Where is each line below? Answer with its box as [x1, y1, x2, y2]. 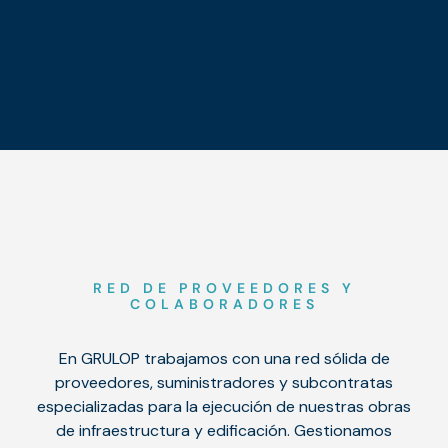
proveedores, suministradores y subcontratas [55, 372, 393, 393]
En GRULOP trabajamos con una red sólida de [58, 348, 390, 369]
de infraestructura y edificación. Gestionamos [56, 420, 392, 441]
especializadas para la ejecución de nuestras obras [37, 396, 411, 417]
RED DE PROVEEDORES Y [92, 279, 356, 297]
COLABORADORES [129, 295, 319, 313]
